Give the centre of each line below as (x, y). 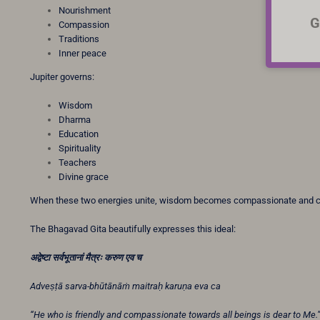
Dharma (75, 120)
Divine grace (84, 177)
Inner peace (82, 54)
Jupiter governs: (62, 77)
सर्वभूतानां (67, 258)
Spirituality (80, 149)
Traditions (79, 39)
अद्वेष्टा (40, 258)
